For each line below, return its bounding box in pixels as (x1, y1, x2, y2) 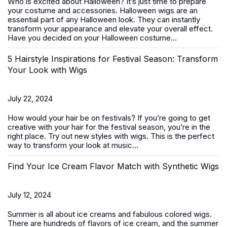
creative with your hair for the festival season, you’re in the (8, 122, 210, 132)
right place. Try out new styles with (8, 131, 130, 141)
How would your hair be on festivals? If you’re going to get (8, 113, 210, 123)
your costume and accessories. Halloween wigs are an (8, 6, 198, 15)
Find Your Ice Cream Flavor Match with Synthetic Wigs (8, 161, 219, 171)
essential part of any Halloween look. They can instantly (8, 15, 200, 24)
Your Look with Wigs (8, 65, 87, 75)
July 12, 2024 (8, 190, 51, 200)
